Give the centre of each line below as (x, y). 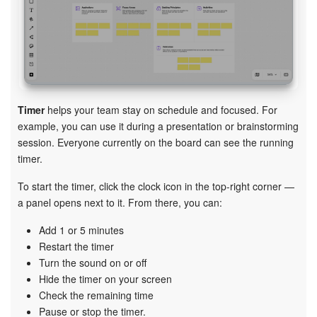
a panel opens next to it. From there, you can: (120, 203)
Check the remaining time (96, 295)
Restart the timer (76, 247)
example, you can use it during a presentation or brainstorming (158, 126)
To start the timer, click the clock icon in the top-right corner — (156, 186)
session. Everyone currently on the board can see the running (156, 143)
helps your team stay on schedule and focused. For (161, 110)
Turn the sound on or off (93, 263)
